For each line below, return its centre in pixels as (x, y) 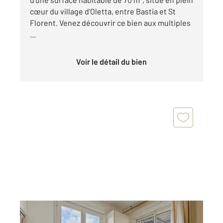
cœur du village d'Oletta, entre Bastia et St (103, 11)
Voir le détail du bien (114, 62)
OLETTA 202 (52, 215)
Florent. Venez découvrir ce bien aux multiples (110, 23)
